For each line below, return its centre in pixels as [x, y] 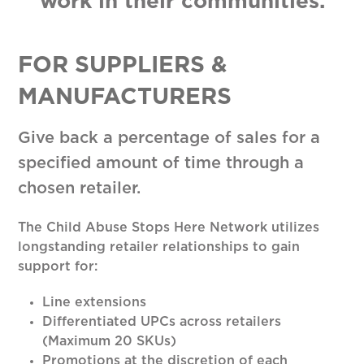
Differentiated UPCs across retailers [162, 322]
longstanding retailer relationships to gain [159, 247]
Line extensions [95, 303]
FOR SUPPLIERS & [123, 66]
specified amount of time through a [161, 164]
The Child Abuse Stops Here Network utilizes [169, 228]
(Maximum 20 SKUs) [110, 342]
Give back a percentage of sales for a [169, 139]
